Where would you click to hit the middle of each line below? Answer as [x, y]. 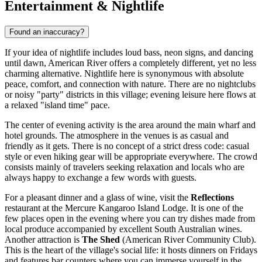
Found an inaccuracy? [47, 32]
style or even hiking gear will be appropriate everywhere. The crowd [131, 156]
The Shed [101, 239]
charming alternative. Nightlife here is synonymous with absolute [124, 73]
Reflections [212, 197]
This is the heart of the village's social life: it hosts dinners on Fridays [131, 250]
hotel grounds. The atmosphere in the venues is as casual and [117, 135]
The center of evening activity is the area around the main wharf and [130, 125]
